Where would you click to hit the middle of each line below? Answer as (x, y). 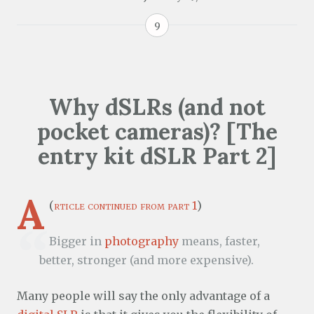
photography (142, 241)
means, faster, (219, 241)
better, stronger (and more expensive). (146, 260)
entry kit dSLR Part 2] (157, 156)
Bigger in (77, 241)
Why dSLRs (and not (157, 107)
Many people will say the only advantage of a (143, 296)
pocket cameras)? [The (157, 132)
